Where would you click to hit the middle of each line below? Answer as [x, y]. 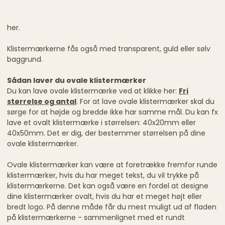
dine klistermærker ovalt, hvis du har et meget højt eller [104, 196]
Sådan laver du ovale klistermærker [77, 80]
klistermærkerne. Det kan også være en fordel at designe [108, 186]
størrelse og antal [42, 101]
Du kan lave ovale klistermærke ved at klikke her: [93, 91]
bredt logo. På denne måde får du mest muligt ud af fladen [112, 207]
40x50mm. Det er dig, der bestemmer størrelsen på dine [106, 133]
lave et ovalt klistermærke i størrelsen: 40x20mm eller [101, 122]
